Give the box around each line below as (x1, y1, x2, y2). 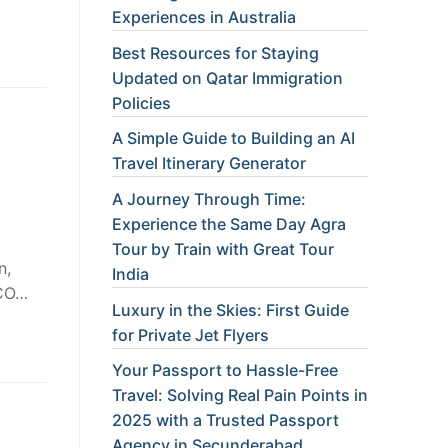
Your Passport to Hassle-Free (112, 360, 338, 381)
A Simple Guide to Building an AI (112, 128, 355, 149)
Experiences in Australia (112, 7, 296, 28)
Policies (112, 92, 171, 113)
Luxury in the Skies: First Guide (112, 299, 349, 320)
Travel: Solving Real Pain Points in (112, 385, 368, 406)
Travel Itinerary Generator (112, 153, 306, 174)
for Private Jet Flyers (112, 324, 269, 345)
